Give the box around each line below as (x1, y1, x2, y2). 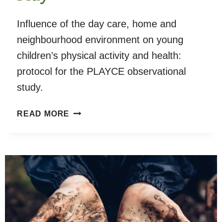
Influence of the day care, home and (17, 18, 176, 29)
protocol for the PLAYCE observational (17, 65, 186, 77)
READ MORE (17, 109, 70, 118)
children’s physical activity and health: (17, 50, 181, 61)
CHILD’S (69, 143, 104, 152)
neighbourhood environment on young (17, 34, 183, 45)
